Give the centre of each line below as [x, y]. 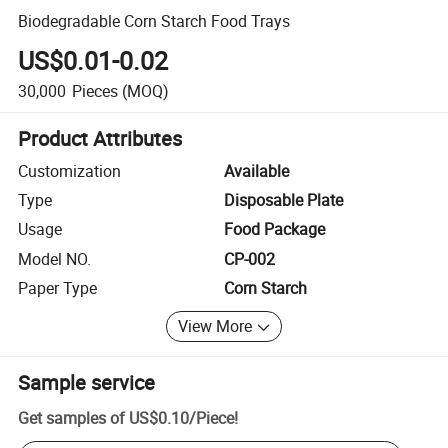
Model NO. [55, 258]
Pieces [94, 90]
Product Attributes [100, 138]
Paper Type [58, 288]
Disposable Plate [283, 200]
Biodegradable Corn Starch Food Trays [154, 20]
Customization [70, 170]
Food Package [274, 229]
